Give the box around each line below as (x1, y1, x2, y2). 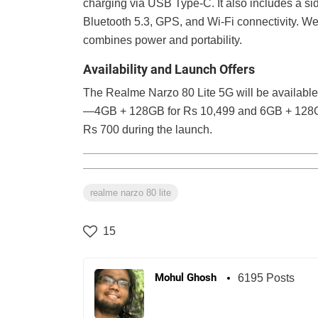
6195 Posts (238, 271, 295, 284)
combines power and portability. (83, 33, 242, 46)
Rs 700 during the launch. (83, 123, 212, 136)
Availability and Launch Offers (83, 61, 255, 77)
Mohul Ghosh (155, 270, 216, 284)
